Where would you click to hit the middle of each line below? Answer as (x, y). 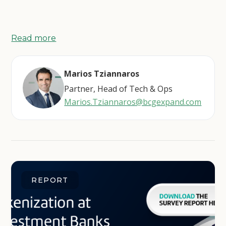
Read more (34, 38)
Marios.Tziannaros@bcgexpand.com (133, 102)
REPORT (50, 180)
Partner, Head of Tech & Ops (119, 89)
